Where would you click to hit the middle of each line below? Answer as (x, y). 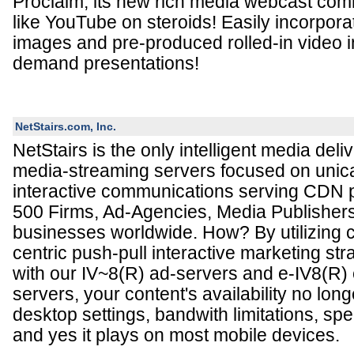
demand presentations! (106, 63)
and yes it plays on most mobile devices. (176, 335)
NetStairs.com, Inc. (66, 126)
